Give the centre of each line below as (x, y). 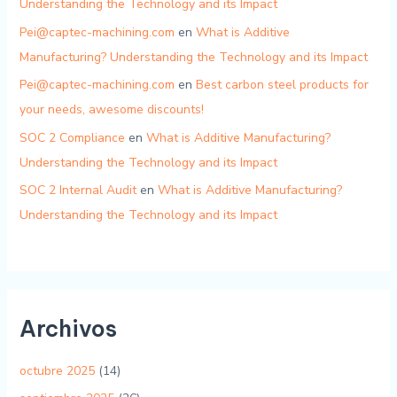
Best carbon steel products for (282, 85)
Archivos (68, 329)
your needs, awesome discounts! (111, 110)
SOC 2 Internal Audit (78, 191)
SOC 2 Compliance (72, 137)
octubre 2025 (57, 370)
